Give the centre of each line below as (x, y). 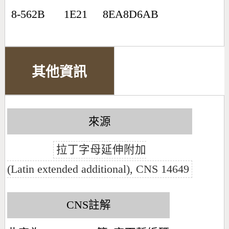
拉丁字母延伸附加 (101, 150)
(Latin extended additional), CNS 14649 (98, 169)
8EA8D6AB (130, 15)
